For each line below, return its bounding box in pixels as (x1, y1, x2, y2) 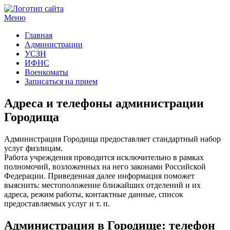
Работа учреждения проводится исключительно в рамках (4, 152, 204, 162)
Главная (25, 31, 52, 40)
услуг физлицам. (4, 143, 63, 152)
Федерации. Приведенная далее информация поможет (4, 171, 195, 180)
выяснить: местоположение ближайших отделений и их (4, 180, 201, 189)
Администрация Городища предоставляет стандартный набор (4, 134, 221, 143)
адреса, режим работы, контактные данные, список (4, 189, 183, 199)
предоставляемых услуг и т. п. (4, 199, 110, 208)
